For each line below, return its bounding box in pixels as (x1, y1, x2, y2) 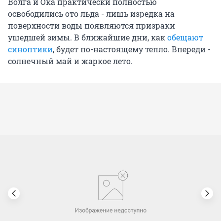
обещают (167, 32, 203, 43)
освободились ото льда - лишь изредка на (8, 8, 175, 19)
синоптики (8, 44, 53, 55)
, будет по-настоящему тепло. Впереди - (53, 44, 211, 55)
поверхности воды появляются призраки (8, 20, 175, 31)
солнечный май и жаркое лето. (8, 56, 133, 67)
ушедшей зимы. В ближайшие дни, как (8, 32, 167, 43)
